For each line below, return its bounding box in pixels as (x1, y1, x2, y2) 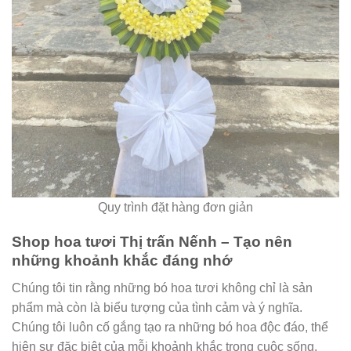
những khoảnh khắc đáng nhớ (12, 252, 233, 270)
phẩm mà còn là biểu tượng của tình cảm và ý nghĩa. (12, 301, 302, 314)
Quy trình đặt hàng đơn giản (98, 200, 253, 214)
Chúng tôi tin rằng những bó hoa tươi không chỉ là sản (12, 281, 313, 295)
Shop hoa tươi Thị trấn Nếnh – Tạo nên (12, 233, 292, 251)
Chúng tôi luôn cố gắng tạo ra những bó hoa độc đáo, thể (12, 320, 328, 334)
